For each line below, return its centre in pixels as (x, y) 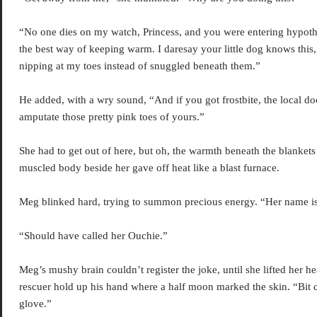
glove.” (36, 304)
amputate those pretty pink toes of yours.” (112, 117)
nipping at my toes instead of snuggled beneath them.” (140, 66)
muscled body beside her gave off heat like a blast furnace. (150, 168)
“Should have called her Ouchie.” (94, 236)
